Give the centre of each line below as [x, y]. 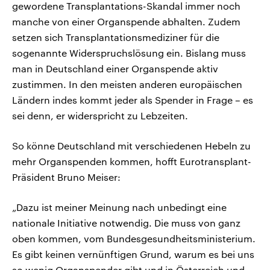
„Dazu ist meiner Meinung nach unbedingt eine [119, 207]
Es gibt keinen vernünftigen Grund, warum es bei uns [133, 254]
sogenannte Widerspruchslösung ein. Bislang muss [129, 53]
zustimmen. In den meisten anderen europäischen [127, 84]
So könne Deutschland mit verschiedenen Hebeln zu [131, 146]
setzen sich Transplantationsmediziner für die [116, 37]
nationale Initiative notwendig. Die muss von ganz [126, 223]
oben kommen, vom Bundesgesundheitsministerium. [134, 239]
